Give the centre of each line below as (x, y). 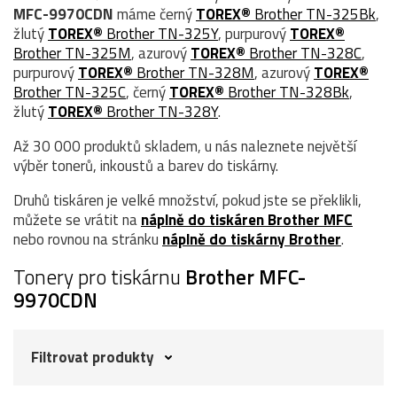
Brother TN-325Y (160, 33)
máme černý (155, 14)
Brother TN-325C (70, 92)
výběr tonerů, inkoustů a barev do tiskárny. (146, 165)
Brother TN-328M (194, 72)
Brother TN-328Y (160, 111)
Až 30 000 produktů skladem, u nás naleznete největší (185, 146)
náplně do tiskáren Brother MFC (247, 219)
